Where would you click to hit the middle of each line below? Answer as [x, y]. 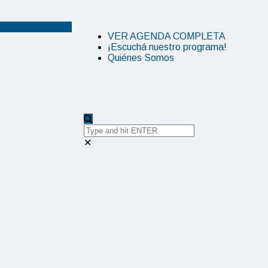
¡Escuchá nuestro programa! [167, 47]
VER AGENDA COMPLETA [167, 36]
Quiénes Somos [141, 58]
